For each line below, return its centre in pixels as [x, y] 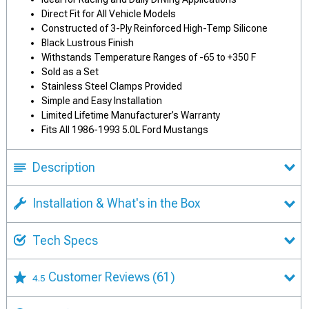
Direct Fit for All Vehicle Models [109, 14]
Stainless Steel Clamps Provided [112, 86]
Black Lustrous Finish [88, 43]
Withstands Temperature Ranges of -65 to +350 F [149, 57]
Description [64, 167]
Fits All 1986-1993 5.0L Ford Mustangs [125, 130]
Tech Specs [65, 240]
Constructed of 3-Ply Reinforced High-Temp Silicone [154, 28]
